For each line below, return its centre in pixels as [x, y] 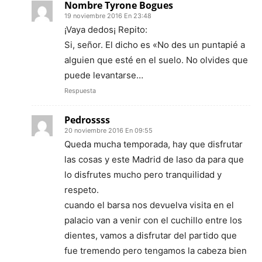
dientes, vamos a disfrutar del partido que [151, 235]
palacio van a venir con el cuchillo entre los [153, 220]
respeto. [82, 189]
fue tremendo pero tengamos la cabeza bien [156, 250]
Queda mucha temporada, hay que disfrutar [154, 144]
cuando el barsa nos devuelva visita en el [149, 205]
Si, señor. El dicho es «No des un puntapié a [155, 44]
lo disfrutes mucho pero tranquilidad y [143, 174]
